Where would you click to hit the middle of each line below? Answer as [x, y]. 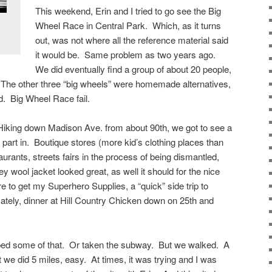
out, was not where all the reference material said [132, 39]
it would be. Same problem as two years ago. [127, 54]
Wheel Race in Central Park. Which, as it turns [128, 25]
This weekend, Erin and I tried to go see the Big [128, 10]
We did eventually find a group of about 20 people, [134, 69]
